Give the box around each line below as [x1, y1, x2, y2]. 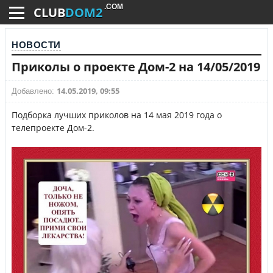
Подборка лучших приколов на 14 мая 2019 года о [12, 109, 222, 121]
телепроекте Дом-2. [12, 122, 94, 133]
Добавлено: [12, 87, 57, 96]
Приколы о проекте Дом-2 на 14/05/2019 [12, 58, 260, 75]
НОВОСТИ [12, 40, 61, 50]
